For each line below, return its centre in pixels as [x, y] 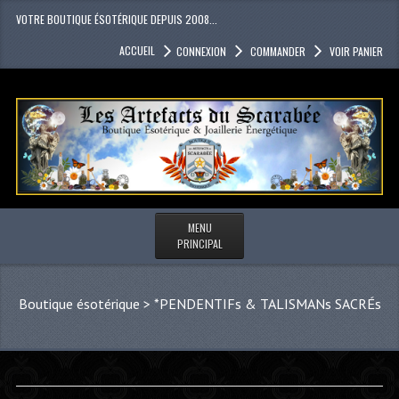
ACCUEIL [138, 50]
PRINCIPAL [199, 244]
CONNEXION [202, 51]
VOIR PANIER [357, 51]
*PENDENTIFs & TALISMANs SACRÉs [267, 304]
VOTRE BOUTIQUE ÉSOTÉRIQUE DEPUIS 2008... [116, 19]
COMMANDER [278, 51]
